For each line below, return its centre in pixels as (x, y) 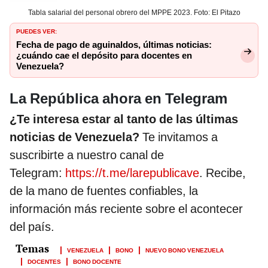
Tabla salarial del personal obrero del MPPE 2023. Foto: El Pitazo (134, 12)
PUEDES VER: (36, 30)
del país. (32, 226)
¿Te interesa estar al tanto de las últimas (124, 119)
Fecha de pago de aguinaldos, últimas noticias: (114, 45)
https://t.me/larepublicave (132, 173)
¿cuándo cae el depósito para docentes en (104, 55)
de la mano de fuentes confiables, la (104, 191)
